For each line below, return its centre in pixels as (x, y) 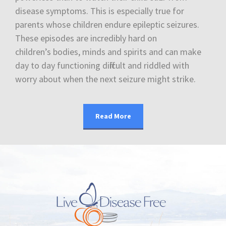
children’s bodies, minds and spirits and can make (108, 52)
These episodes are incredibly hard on (86, 38)
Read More (113, 116)
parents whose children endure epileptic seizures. (107, 25)
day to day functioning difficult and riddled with (102, 66)
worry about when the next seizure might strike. (105, 79)
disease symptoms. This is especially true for (100, 11)
